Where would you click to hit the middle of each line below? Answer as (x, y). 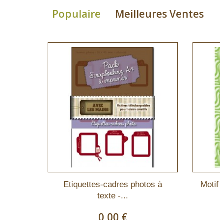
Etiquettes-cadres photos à (113, 184)
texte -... (113, 196)
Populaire (76, 14)
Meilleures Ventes (159, 14)
